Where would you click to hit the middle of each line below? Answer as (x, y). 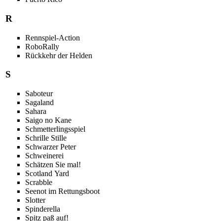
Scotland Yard (47, 173)
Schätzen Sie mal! (53, 165)
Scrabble (38, 182)
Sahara (36, 111)
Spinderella (42, 209)
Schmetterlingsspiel (55, 129)
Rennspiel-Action (52, 37)
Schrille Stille (46, 138)
